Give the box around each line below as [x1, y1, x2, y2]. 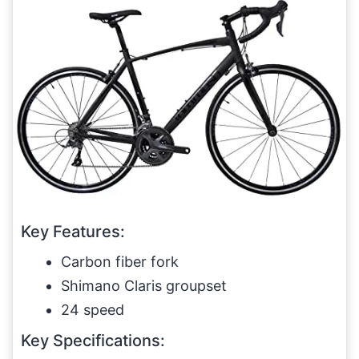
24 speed [61, 301, 124, 318]
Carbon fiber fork [61, 252, 179, 270]
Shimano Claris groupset [61, 276, 227, 294]
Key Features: [21, 221, 125, 241]
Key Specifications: [21, 330, 165, 350]
